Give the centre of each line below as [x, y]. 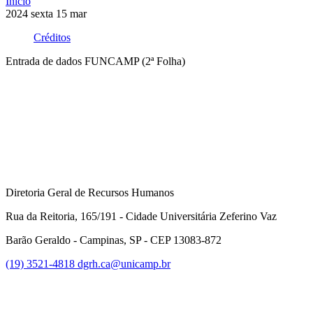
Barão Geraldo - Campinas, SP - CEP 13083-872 [114, 240]
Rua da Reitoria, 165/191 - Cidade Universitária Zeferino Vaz [141, 217]
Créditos [52, 38]
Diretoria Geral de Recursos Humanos [90, 193]
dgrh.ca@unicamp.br [124, 264]
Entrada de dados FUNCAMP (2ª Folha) [95, 61]
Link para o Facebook [263, 276]
